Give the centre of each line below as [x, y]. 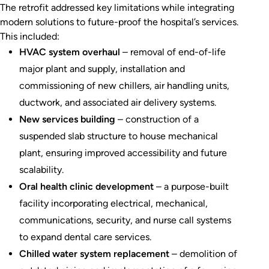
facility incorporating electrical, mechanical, [113, 203]
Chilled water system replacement [94, 253]
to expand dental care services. [85, 237]
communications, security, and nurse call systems [125, 220]
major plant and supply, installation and [102, 68]
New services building [67, 119]
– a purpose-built [191, 186]
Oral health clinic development [86, 186]
